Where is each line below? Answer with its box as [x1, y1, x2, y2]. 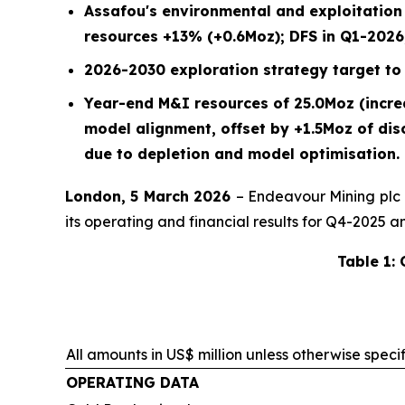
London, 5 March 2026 [65, 187, 236, 205]
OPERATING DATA [66, 373, 199, 391]
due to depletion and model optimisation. [84, 145, 400, 163]
